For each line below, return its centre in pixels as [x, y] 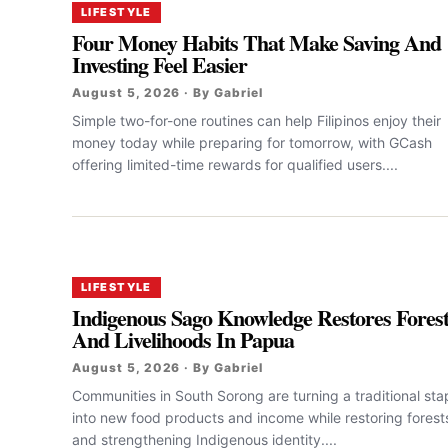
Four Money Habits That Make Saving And [257, 42]
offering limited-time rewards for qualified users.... [235, 164]
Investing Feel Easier [160, 64]
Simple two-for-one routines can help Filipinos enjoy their [256, 120]
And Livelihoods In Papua [183, 339]
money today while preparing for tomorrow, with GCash [252, 142]
